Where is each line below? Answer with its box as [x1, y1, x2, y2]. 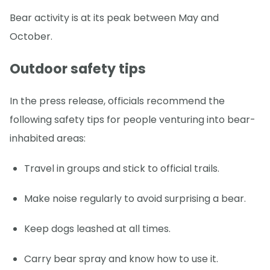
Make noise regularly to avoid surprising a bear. [24, 191, 246, 206]
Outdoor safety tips [10, 59, 146, 78]
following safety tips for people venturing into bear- [10, 112, 256, 127]
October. [10, 30, 52, 44]
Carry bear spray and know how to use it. [24, 252, 218, 266]
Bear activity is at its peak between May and [10, 11, 219, 25]
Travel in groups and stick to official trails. [24, 161, 219, 175]
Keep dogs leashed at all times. [24, 221, 171, 236]
